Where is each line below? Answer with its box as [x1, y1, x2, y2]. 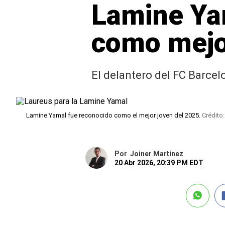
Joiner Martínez [130, 150, 183, 158]
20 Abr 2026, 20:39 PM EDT [114, 159, 203, 167]
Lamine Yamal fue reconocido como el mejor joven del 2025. [26, 111, 202, 119]
